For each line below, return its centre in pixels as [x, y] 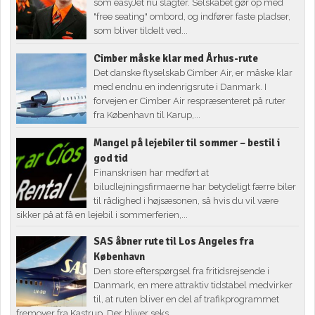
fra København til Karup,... [147, 115]
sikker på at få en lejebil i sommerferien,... [102, 215]
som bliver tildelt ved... [141, 31]
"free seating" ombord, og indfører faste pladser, [192, 17]
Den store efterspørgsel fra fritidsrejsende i [182, 271]
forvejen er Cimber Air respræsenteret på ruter [190, 101]
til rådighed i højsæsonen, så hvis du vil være [186, 201]
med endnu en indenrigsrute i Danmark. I [180, 87]
